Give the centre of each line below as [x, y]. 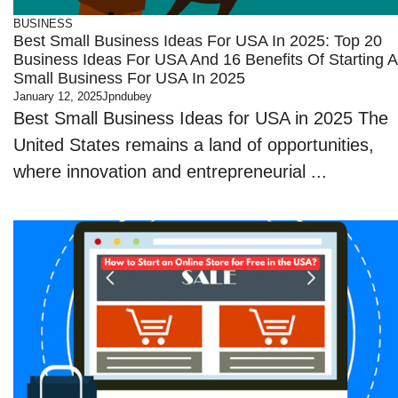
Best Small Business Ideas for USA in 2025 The [201, 118]
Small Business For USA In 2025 [130, 78]
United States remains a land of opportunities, [194, 145]
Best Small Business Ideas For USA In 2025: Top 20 [198, 41]
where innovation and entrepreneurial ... [171, 171]
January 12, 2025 [58, 96]
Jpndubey [127, 96]
